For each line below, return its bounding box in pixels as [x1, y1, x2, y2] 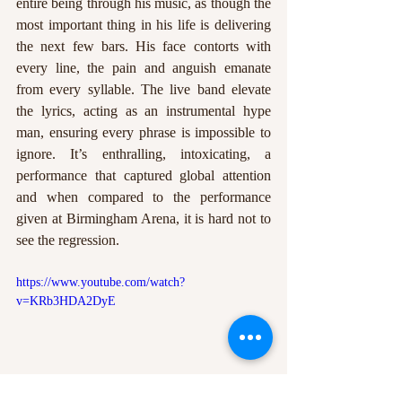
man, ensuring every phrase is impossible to [16, 124, 271, 140]
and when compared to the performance [16, 188, 271, 205]
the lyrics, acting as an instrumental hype [16, 102, 271, 118]
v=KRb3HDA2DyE [16, 293, 116, 308]
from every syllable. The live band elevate [16, 81, 271, 97]
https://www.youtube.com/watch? [16, 275, 185, 289]
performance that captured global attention [16, 167, 271, 183]
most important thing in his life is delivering [16, 16, 271, 32]
